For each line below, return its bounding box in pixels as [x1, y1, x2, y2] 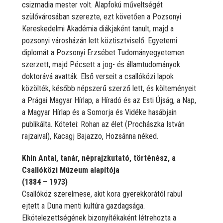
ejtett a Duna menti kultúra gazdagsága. [22, 201, 145, 211]
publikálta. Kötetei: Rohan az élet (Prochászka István [22, 119, 185, 129]
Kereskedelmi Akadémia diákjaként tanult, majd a [22, 23, 174, 33]
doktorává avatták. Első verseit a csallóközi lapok [22, 71, 174, 81]
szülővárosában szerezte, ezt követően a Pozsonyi [22, 11, 181, 21]
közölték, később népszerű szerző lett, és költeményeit [22, 83, 196, 93]
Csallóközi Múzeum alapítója [22, 165, 119, 175]
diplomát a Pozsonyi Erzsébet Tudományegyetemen [22, 47, 185, 57]
